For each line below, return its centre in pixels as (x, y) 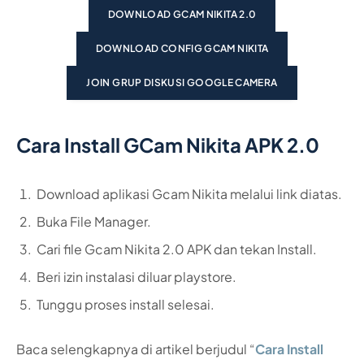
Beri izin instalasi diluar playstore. (136, 276)
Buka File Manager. (94, 221)
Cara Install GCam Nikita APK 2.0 (168, 145)
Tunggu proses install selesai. (126, 304)
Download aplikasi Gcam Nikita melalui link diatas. (189, 193)
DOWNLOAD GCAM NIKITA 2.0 (182, 15)
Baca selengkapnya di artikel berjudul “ (136, 349)
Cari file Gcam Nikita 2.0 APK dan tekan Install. (177, 249)
